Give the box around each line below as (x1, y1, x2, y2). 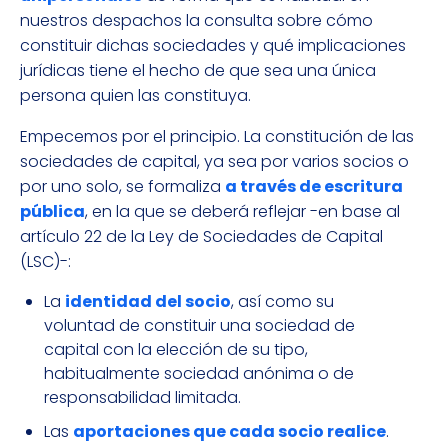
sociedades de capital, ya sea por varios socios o (20, 150, 409, 174)
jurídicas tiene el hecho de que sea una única (20, 59, 376, 83)
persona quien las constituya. (20, 84, 251, 108)
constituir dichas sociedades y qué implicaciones (20, 34, 406, 58)
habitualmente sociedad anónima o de (44, 362, 354, 386)
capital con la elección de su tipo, (44, 338, 308, 362)
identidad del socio (65, 290, 231, 314)
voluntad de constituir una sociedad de (44, 314, 355, 338)
